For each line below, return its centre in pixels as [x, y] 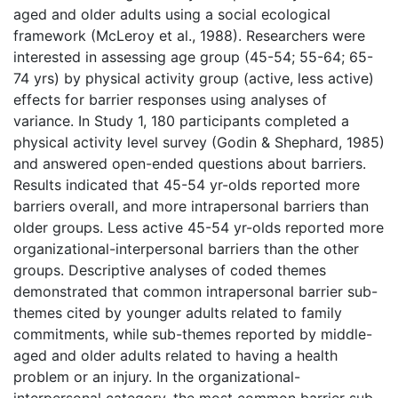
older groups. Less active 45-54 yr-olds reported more [199, 227]
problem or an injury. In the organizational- [157, 376]
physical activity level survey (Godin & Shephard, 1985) [199, 142]
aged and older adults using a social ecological [172, 14]
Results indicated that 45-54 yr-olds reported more [187, 184]
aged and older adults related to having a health [175, 355]
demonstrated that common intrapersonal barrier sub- [195, 291]
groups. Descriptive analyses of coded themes [170, 270]
